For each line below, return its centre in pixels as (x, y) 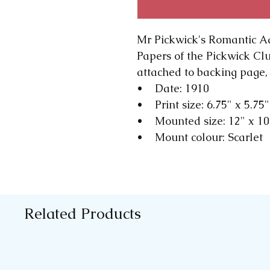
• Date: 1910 (173, 89)
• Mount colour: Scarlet (200, 137)
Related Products (83, 214)
